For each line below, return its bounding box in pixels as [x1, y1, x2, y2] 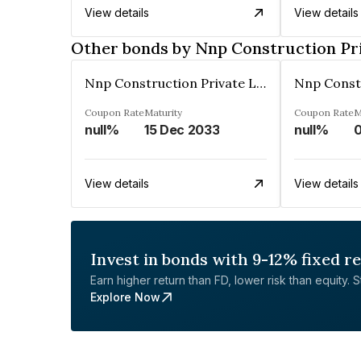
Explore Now [90, 290, 160, 304]
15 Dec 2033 [144, 122, 220, 138]
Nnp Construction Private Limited [256, 75, 266, 91]
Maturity [144, 106, 182, 118]
